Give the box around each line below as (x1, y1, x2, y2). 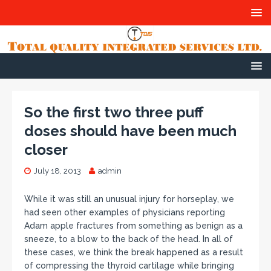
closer (24, 140, 68, 158)
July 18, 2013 (34, 166, 81, 175)
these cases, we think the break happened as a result (24, 247, 243, 257)
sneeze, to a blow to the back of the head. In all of (24, 233, 233, 244)
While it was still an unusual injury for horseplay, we (24, 194, 234, 204)
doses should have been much (24, 122, 237, 140)
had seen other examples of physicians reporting (24, 207, 225, 217)
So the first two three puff (24, 103, 203, 121)
